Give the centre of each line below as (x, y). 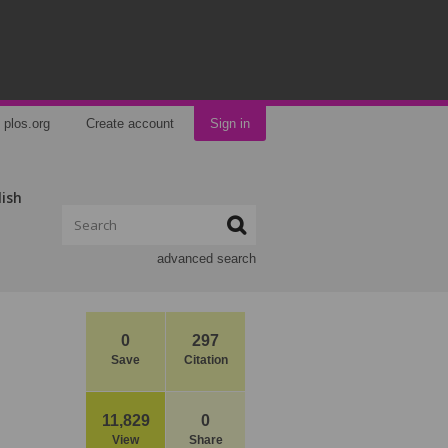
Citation (205, 360)
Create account (130, 123)
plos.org (27, 123)
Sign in (230, 123)
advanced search (206, 258)
